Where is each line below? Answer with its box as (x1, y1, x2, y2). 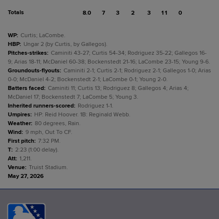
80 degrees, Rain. (35, 120, 81, 127)
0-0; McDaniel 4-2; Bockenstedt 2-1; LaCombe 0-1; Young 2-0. (8, 76, 168, 83)
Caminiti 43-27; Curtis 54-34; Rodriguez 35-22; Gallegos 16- (51, 49, 207, 57)
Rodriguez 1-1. (78, 102, 113, 109)
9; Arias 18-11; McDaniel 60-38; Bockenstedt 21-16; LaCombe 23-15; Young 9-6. (8, 58, 210, 66)
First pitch (8, 137, 34, 145)
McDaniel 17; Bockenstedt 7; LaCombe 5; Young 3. (8, 93, 138, 101)
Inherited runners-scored (8, 102, 74, 109)
